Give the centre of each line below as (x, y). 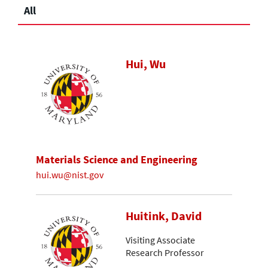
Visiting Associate (160, 240)
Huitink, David (164, 216)
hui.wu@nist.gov (70, 175)
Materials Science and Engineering (117, 159)
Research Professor (165, 253)
